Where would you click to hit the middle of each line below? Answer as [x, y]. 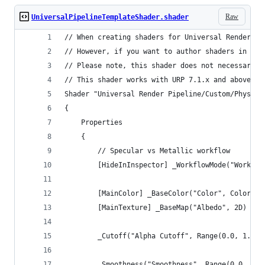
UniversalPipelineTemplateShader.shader [110, 17]
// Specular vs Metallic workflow [147, 151]
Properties [93, 122]
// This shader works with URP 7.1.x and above [158, 80]
